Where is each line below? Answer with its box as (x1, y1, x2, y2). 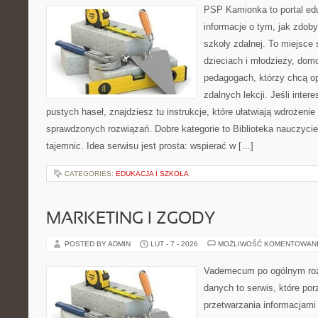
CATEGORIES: (65, 170, 116, 177)
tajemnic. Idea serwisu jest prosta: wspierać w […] (46, 141, 253, 151)
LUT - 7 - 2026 (150, 240, 198, 248)
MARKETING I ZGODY (46, 212, 215, 227)
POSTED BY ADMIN (65, 240, 133, 248)
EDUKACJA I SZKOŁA (116, 170, 189, 177)
